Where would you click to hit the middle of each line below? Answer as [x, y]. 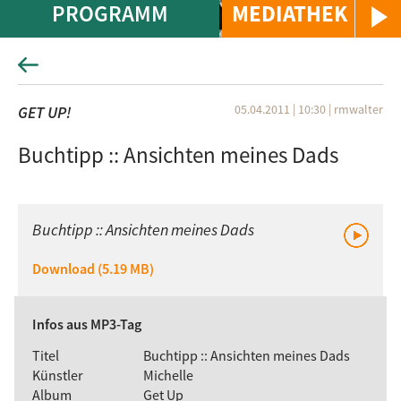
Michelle [169, 375]
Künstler [58, 375]
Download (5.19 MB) [93, 269]
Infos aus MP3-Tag [87, 324]
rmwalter [358, 109]
